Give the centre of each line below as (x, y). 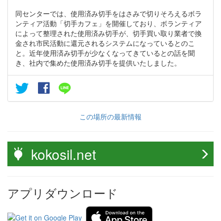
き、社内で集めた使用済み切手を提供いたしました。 (98, 62)
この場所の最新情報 (110, 116)
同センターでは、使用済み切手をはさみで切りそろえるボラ (109, 13)
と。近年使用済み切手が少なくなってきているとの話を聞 (105, 53)
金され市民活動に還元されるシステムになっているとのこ (105, 43)
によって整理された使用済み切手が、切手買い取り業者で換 (109, 33)
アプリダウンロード (63, 192)
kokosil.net (64, 154)
